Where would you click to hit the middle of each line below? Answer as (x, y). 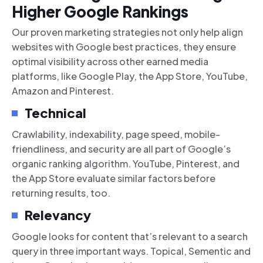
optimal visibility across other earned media (110, 62)
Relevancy (58, 215)
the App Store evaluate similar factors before (114, 178)
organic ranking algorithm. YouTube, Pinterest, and (126, 164)
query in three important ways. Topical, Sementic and (131, 251)
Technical (55, 113)
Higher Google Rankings (100, 12)
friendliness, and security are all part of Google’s (121, 149)
